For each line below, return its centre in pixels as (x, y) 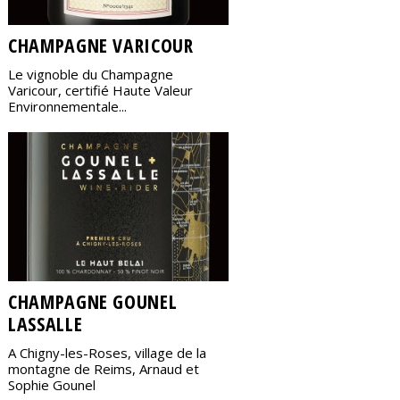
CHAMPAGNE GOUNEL (93, 301)
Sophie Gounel (52, 384)
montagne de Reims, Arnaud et (104, 368)
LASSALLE (46, 323)
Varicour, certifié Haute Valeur (100, 91)
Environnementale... (67, 107)
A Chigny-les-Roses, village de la (107, 352)
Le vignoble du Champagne (91, 75)
